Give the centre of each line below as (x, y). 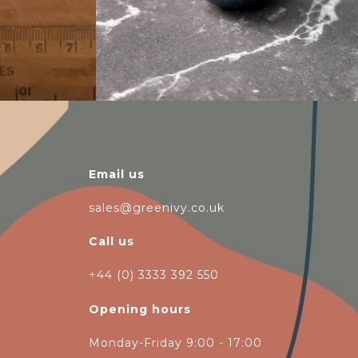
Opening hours (140, 309)
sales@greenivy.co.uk (157, 207)
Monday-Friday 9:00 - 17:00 (175, 342)
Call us (111, 242)
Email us (117, 174)
